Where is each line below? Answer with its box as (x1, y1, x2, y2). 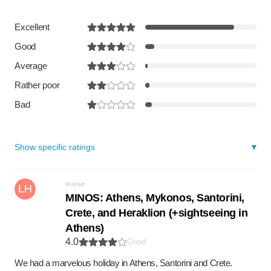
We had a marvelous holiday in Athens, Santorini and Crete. (15, 258, 232, 268)
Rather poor (15, 80, 60, 90)
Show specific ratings (15, 142, 95, 152)
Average (15, 60, 47, 71)
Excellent (15, 22, 50, 32)
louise (65, 180, 85, 188)
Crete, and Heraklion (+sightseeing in (65, 207, 248, 219)
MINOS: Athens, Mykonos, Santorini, (65, 192, 244, 204)
